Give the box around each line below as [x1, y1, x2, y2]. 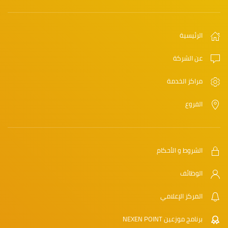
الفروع [185, 97, 203, 110]
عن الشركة [173, 51, 203, 64]
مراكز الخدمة [167, 74, 203, 87]
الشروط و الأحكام [157, 144, 203, 156]
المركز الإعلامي [160, 189, 203, 202]
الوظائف [180, 166, 203, 179]
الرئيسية [180, 28, 203, 41]
